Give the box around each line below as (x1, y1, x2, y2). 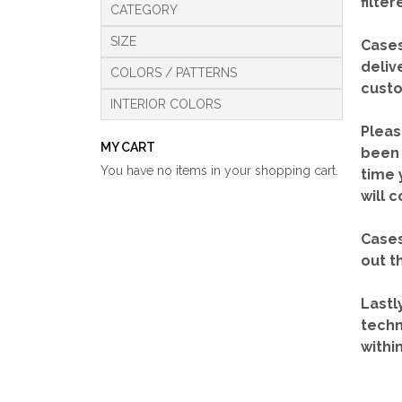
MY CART (100, 140, 155, 154)
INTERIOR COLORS (110, 97, 221, 111)
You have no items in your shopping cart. (100, 163, 338, 178)
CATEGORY (110, 3, 178, 17)
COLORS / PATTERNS (110, 66, 237, 80)
